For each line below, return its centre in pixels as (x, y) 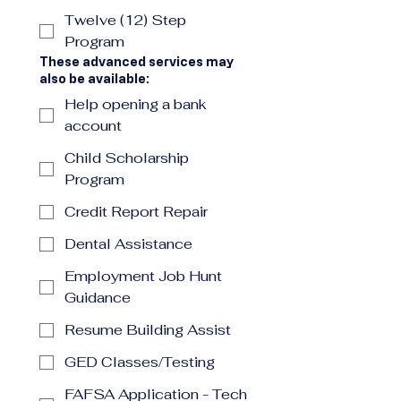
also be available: (94, 78)
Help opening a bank (136, 104)
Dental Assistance (128, 244)
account (93, 126)
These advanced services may (137, 61)
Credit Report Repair (136, 212)
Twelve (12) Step (125, 20)
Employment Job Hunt (143, 276)
